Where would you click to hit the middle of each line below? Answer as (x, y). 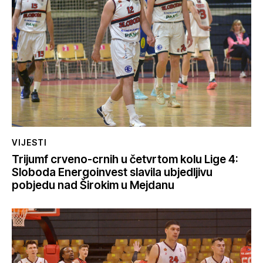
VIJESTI (29, 143)
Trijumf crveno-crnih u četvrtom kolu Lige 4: (125, 160)
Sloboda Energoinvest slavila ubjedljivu (112, 173)
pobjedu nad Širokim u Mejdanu (93, 186)
